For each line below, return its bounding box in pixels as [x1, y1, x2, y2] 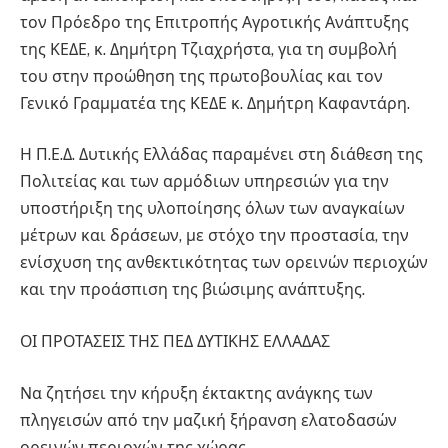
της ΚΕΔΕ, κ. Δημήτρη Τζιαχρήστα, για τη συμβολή [20, 39, 397, 59]
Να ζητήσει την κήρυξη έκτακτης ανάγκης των [20, 383, 373, 403]
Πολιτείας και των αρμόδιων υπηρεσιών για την [20, 172, 389, 192]
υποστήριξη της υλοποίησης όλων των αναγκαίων [20, 199, 405, 219]
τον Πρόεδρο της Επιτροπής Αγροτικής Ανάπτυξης [20, 12, 409, 32]
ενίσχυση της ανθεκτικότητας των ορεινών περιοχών [20, 253, 428, 273]
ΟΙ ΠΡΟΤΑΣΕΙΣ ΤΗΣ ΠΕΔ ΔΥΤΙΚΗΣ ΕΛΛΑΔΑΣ [20, 332, 330, 352]
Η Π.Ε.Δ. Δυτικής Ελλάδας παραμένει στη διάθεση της [20, 145, 423, 165]
